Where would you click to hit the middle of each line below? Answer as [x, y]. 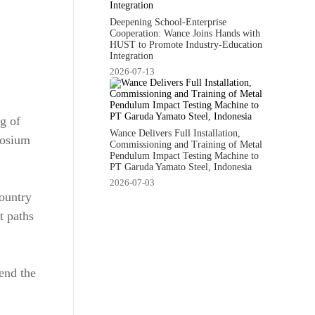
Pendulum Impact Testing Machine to [185, 155]
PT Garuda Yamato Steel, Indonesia [181, 167]
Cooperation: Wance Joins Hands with [185, 33]
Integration [132, 56]
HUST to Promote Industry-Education [186, 44]
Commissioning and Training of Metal [186, 144]
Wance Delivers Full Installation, [175, 133]
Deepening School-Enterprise [168, 22]
